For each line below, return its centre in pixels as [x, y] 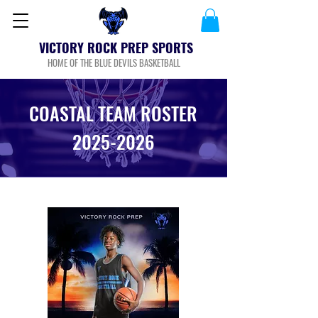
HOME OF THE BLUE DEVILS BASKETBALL [114, 63]
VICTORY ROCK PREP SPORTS [116, 48]
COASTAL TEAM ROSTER [113, 114]
